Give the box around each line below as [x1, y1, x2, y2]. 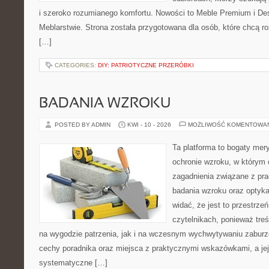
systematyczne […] [39, 258, 107, 267]
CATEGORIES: [55, 62, 98, 68]
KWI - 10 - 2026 [127, 121, 171, 128]
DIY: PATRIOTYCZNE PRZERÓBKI [98, 62, 194, 68]
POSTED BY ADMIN [55, 121, 112, 128]
